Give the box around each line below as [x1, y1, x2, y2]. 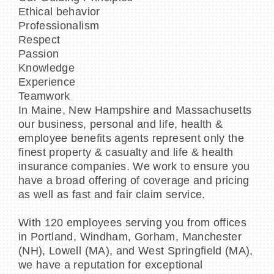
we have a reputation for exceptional [18, 259, 203, 272]
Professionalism [18, 20, 100, 32]
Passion [18, 48, 59, 61]
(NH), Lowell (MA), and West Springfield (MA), [18, 245, 253, 257]
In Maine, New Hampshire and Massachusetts [18, 104, 252, 117]
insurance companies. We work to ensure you [18, 160, 250, 173]
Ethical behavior [18, 6, 100, 18]
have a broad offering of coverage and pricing [18, 174, 250, 187]
